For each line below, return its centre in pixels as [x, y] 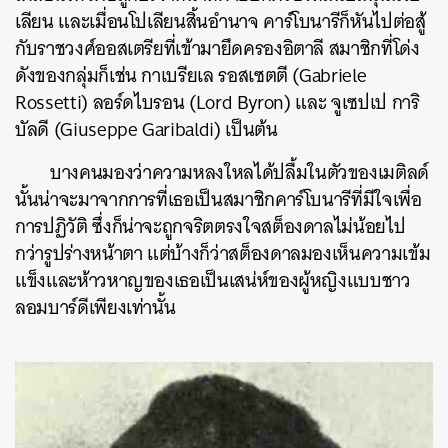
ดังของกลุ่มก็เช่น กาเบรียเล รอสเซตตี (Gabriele [191, 75]
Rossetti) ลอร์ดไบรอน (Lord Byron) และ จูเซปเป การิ [217, 102]
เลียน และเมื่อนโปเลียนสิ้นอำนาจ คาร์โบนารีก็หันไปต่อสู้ [220, 21]
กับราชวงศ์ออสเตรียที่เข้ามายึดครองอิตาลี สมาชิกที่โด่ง [217, 48]
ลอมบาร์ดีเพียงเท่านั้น [95, 307]
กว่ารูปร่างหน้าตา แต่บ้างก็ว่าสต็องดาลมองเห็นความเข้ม [223, 253]
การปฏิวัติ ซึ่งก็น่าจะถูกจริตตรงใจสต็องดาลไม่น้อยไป [210, 226]
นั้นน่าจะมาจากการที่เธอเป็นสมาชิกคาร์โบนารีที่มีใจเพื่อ [218, 199]
